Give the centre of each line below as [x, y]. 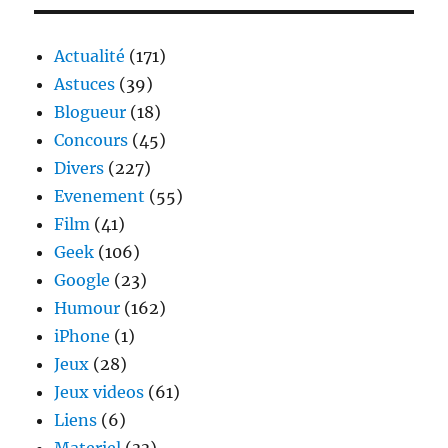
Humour [87, 307]
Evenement [100, 195]
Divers [79, 167]
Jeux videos [99, 391]
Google [82, 279]
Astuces [85, 83]
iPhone [82, 335]
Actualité [90, 55]
